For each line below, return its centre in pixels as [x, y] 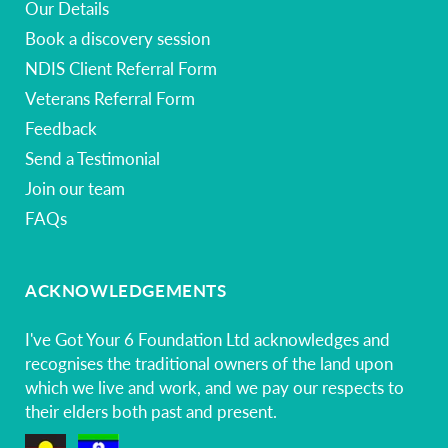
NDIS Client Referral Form [121, 68]
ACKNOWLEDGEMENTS [126, 290]
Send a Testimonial [92, 158]
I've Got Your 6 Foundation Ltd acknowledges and [207, 339]
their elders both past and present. [151, 411]
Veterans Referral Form [110, 98]
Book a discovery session [117, 38]
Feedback [61, 128]
